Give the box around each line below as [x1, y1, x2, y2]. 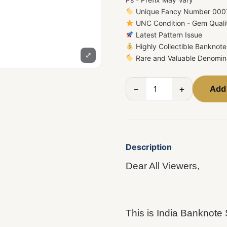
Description [126, 142, 172, 152]
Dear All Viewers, [126, 161, 200, 171]
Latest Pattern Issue [133, 30, 202, 39]
